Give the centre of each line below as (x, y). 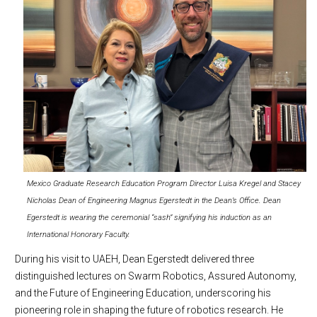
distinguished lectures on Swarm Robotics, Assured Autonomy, (156, 276)
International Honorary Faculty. (79, 235)
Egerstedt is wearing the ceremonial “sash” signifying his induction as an (149, 218)
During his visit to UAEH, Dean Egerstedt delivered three (134, 259)
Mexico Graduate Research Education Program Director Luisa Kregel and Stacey (164, 184)
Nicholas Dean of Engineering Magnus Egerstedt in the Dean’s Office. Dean (154, 201)
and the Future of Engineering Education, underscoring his (143, 293)
